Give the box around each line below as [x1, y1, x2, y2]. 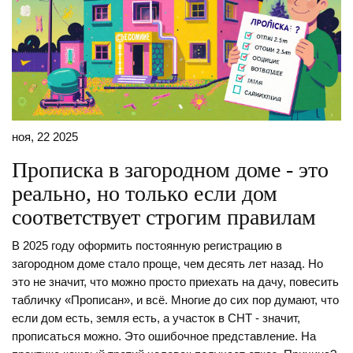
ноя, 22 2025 [12, 131, 78, 144]
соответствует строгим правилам [12, 205, 316, 230]
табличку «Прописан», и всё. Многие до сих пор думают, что [12, 294, 339, 307]
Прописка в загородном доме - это [12, 158, 329, 183]
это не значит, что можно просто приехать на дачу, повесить [12, 276, 339, 289]
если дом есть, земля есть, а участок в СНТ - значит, [12, 312, 300, 325]
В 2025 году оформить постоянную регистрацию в [12, 240, 282, 253]
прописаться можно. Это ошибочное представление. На [12, 330, 316, 344]
